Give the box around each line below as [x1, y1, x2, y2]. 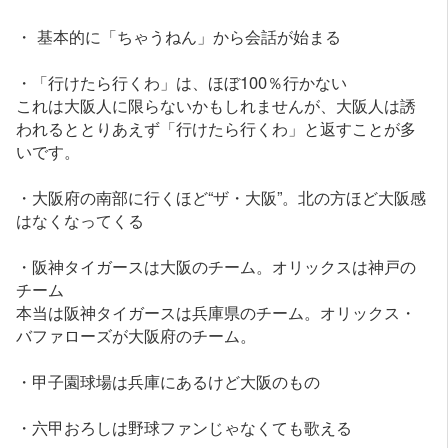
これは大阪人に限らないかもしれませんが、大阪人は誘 [16, 93, 417, 118]
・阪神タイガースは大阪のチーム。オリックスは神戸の [16, 254, 417, 279]
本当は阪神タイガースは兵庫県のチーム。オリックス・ [16, 300, 417, 325]
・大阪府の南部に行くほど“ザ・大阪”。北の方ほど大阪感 [16, 185, 427, 210]
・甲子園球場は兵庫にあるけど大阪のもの [16, 369, 321, 394]
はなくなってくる [16, 208, 145, 233]
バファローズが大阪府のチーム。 [16, 323, 257, 348]
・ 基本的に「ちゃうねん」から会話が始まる [16, 24, 342, 49]
